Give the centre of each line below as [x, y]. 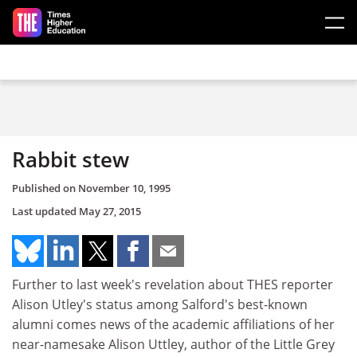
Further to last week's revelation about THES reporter [173, 284]
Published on [45, 188]
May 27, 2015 [110, 211]
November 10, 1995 [124, 188]
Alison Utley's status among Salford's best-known [160, 304]
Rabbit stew [71, 159]
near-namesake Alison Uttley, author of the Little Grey [173, 344]
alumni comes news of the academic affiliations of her [173, 324]
